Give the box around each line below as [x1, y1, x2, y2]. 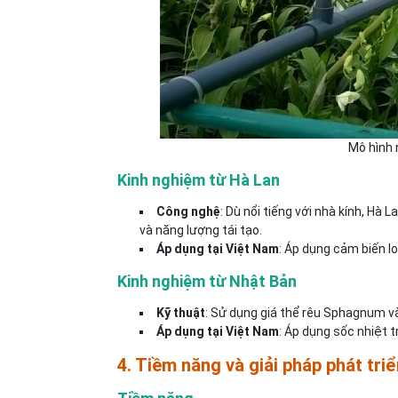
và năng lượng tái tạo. [139, 223, 262, 237]
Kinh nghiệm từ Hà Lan [117, 171, 280, 189]
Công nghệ [156, 204, 220, 219]
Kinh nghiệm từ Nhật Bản [117, 272, 297, 291]
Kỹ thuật [156, 306, 205, 320]
